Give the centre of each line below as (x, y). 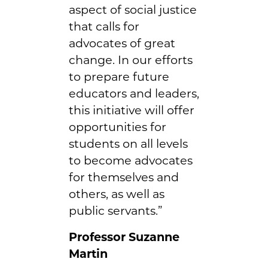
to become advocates (131, 160)
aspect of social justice (133, 9)
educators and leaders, (134, 93)
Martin (88, 253)
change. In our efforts (131, 60)
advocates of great (122, 43)
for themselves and (124, 177)
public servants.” (115, 210)
